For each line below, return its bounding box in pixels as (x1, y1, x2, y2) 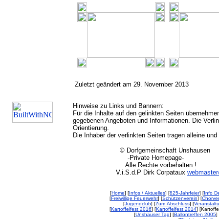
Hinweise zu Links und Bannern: (73, 102, 164, 109)
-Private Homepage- (73, 154, 184, 161)
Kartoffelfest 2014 (156, 206, 197, 212)
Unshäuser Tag (135, 212, 170, 217)
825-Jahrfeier (170, 190, 199, 196)
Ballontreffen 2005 (174, 212, 216, 217)
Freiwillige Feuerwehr (111, 196, 158, 201)
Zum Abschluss (155, 201, 190, 206)
